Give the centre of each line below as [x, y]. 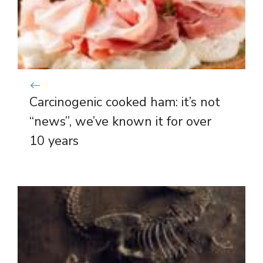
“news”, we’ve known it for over [120, 121]
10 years [54, 141]
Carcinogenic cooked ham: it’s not [125, 102]
